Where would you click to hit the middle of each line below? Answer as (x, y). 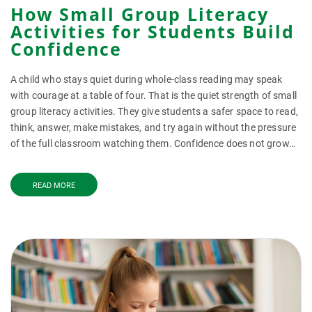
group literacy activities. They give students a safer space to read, (154, 111)
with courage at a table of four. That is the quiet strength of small (154, 95)
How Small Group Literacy (140, 14)
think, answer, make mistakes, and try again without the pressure (154, 127)
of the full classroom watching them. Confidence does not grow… (153, 143)
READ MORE (54, 186)
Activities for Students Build (153, 31)
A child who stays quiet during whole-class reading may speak (147, 79)
